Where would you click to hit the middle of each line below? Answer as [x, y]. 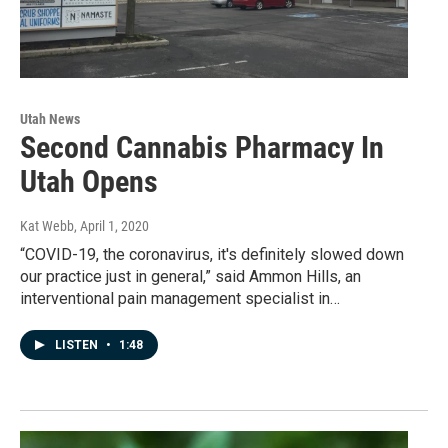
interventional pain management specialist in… [180, 298]
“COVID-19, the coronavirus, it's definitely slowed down [212, 254]
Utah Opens [89, 181]
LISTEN [78, 344]
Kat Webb [47, 225]
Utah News [50, 118]
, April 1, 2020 [111, 225]
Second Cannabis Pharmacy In [202, 147]
